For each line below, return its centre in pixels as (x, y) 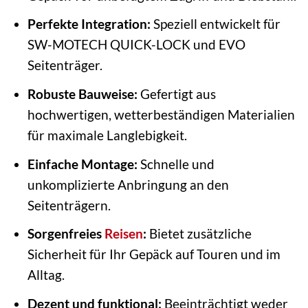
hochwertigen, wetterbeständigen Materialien (161, 114)
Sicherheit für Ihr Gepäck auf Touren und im (154, 254)
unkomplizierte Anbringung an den (128, 184)
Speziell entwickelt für (215, 24)
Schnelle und (176, 164)
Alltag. (46, 275)
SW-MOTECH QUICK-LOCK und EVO (136, 45)
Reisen (123, 234)
